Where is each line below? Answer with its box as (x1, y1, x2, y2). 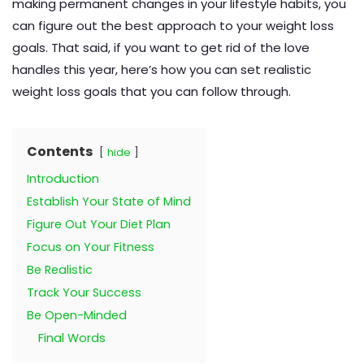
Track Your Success (27, 284, 141, 301)
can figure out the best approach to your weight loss (12, 17, 334, 35)
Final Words (38, 330, 106, 347)
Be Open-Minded (27, 307, 127, 324)
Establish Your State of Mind (27, 193, 191, 210)
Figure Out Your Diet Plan (27, 216, 171, 233)
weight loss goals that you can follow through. (12, 83, 291, 101)
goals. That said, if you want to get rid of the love (12, 39, 310, 57)
